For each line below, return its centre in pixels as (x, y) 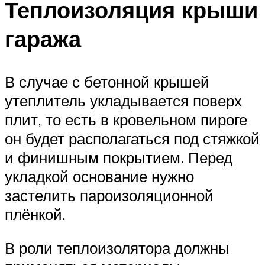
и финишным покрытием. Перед (119, 157)
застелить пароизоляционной (109, 195)
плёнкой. (35, 214)
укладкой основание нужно (99, 176)
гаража (43, 38)
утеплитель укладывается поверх (123, 100)
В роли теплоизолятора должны (117, 248)
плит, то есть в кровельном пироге (126, 119)
